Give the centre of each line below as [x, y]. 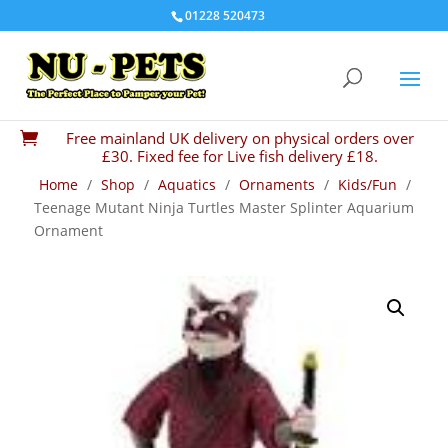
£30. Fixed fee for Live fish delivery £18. [240, 156]
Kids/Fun [367, 184]
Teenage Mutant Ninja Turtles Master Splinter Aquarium [224, 207]
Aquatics [187, 184]
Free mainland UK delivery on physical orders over [240, 138]
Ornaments [277, 184]
